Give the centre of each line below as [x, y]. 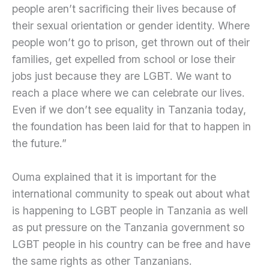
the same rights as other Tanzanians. [102, 261]
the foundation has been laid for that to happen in [131, 127]
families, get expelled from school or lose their [124, 59]
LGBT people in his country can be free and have [131, 244]
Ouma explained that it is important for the [114, 177]
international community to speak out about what [131, 194]
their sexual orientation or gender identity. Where [131, 26]
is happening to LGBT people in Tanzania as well [130, 211]
